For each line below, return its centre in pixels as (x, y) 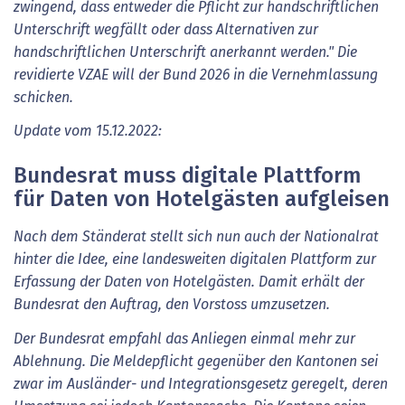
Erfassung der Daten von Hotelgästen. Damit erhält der (189, 283)
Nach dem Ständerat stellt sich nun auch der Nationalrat (196, 237)
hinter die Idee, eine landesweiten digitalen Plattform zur (195, 260)
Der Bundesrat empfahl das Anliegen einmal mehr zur (184, 339)
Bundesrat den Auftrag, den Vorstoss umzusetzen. (172, 305)
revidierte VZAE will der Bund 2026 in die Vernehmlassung (196, 75)
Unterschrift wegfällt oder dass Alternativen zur (166, 29)
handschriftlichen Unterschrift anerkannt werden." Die (185, 52)
